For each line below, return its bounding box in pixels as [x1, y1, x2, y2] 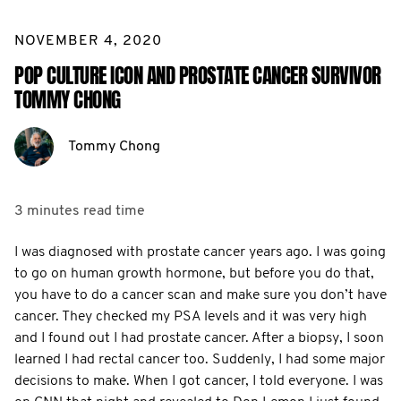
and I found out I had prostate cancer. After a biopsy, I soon [14, 330, 384, 346]
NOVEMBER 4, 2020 [14, 33, 162, 48]
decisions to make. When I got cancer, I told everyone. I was [14, 373, 383, 388]
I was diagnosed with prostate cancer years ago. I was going [14, 244, 386, 260]
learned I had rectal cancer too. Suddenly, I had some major [14, 352, 385, 367]
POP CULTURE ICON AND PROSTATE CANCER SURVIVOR [14, 60, 381, 91]
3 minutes [14, 203, 80, 218]
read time [83, 203, 145, 218]
